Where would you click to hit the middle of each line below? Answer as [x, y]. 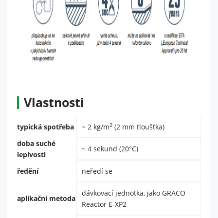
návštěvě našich [147, 8]
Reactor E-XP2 [104, 204]
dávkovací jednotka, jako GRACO [134, 193]
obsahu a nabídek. [151, 45]
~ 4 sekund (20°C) [110, 149]
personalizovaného [152, 36]
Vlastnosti [54, 102]
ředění [28, 171]
